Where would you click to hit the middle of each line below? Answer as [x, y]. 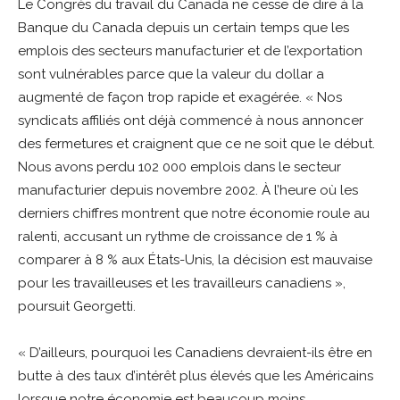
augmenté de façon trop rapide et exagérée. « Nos [180, 97]
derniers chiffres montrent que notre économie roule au [194, 213]
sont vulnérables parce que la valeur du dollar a [171, 74]
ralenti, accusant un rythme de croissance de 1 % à [178, 237]
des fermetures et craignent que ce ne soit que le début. [196, 144]
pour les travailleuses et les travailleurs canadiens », [182, 283]
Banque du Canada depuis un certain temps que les [183, 28]
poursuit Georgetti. [77, 306]
